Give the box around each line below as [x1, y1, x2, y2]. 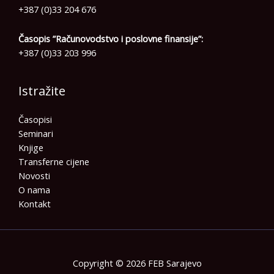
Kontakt [18, 197, 51, 210]
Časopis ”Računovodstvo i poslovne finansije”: [18, 32, 203, 45]
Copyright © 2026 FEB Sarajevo [72, 257, 202, 270]
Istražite [18, 82, 65, 99]
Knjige [18, 141, 43, 154]
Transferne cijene [18, 155, 89, 168]
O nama [18, 183, 50, 196]
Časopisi [18, 113, 52, 125]
